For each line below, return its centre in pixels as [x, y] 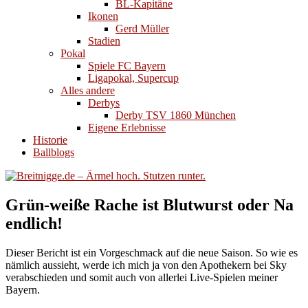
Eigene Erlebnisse [127, 128]
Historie [50, 140]
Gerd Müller [142, 29]
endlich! [34, 223]
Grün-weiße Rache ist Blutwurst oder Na [150, 205]
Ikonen [103, 16]
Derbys [104, 103]
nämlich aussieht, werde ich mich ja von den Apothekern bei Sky [146, 265]
